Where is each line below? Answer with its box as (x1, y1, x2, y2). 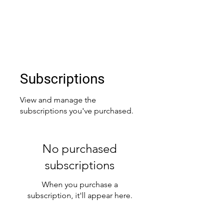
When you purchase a (41, 180, 118, 189)
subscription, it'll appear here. (27, 191, 132, 200)
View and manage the (20, 95, 96, 105)
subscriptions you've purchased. (20, 106, 133, 115)
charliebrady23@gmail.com (30, 29, 129, 39)
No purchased (42, 141, 117, 156)
